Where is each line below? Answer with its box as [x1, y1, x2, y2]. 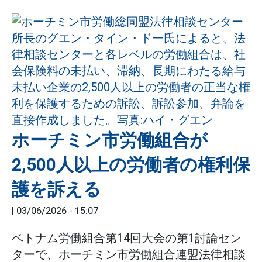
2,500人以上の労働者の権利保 [12, 154, 250, 175]
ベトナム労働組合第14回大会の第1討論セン [12, 231, 242, 245]
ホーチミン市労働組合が [12, 130, 208, 150]
